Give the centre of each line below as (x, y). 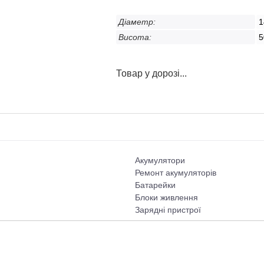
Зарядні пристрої (168, 210)
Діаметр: (137, 22)
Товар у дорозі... (151, 74)
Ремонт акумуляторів (176, 173)
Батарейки (155, 185)
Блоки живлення (166, 198)
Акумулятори (160, 161)
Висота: (135, 37)
